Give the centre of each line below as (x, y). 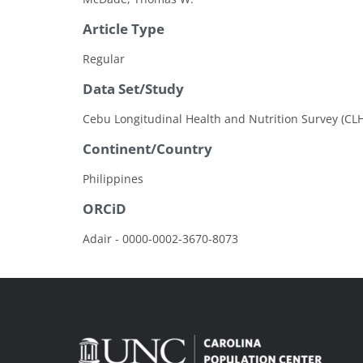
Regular (104, 59)
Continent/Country (147, 149)
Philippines (113, 179)
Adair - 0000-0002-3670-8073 (160, 239)
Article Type (124, 29)
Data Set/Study (133, 89)
